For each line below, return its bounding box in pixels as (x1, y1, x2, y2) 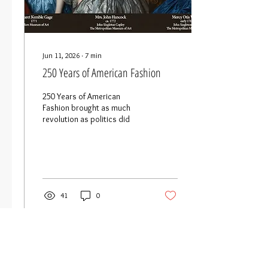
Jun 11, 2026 (42, 51, 80, 60)
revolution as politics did (42, 114, 130, 124)
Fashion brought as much (42, 102, 130, 113)
